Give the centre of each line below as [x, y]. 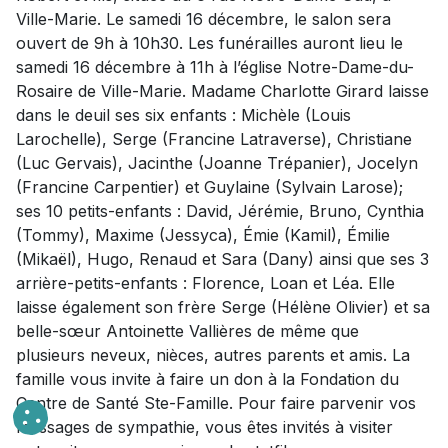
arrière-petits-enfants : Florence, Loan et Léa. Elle [205, 283]
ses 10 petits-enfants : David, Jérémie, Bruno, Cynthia [220, 211]
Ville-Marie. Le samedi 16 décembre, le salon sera [203, 19]
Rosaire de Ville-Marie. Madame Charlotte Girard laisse [222, 91]
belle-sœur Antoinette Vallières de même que [187, 331]
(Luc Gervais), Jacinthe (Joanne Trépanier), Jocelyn [217, 163]
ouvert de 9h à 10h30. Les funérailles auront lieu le [209, 43]
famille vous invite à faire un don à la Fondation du [207, 379]
